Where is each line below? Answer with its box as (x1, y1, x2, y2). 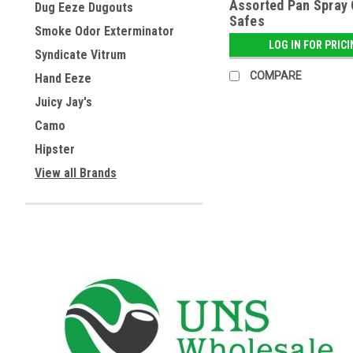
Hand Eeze (35, 71, 91, 86)
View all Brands (35, 165, 117, 180)
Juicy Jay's (35, 95, 92, 110)
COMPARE (249, 69, 302, 83)
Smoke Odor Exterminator (35, 24, 174, 39)
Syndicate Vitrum (35, 47, 126, 62)
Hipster (35, 142, 75, 157)
